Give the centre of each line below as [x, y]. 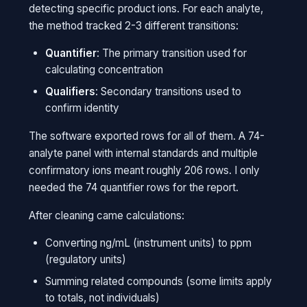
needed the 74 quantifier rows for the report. [134, 187]
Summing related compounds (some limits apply [159, 281]
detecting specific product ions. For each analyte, [146, 9]
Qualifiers [71, 91]
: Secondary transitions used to [169, 91]
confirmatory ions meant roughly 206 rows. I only [145, 170]
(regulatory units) [86, 259]
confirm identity [83, 108]
